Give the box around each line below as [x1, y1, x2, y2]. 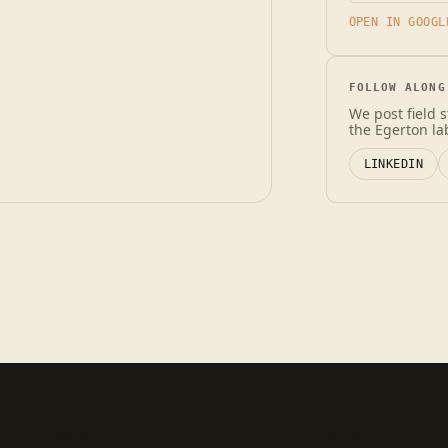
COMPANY [318, 429, 376, 442]
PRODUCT [44, 429, 102, 442]
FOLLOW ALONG [348, 81, 446, 94]
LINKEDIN [363, 157, 424, 171]
